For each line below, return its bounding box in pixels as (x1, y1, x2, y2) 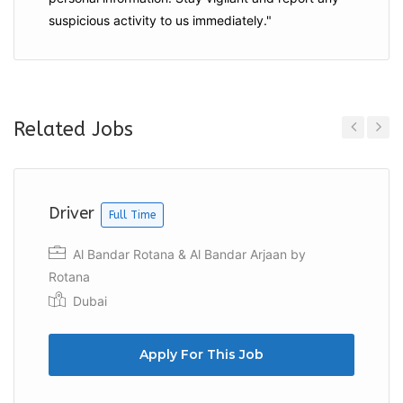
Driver (49, 203, 99, 223)
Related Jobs (13, 118, 133, 141)
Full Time (109, 209, 156, 221)
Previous (342, 146, 380, 157)
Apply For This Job (139, 346, 264, 363)
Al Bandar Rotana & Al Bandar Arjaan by (69, 246, 306, 262)
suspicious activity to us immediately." (49, 13, 272, 28)
